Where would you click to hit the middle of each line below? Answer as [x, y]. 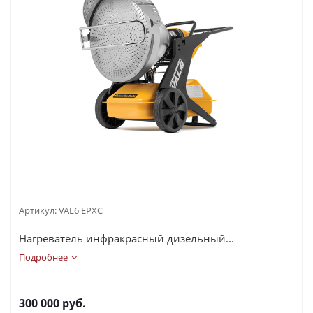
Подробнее [43, 257]
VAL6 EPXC [81, 210]
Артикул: [38, 210]
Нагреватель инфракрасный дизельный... [126, 238]
